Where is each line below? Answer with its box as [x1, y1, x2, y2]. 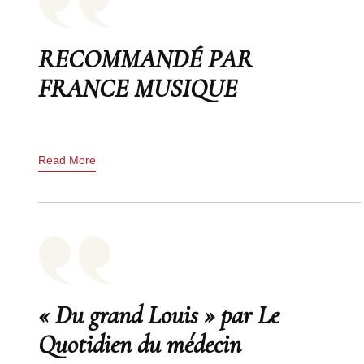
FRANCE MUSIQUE [38, 71, 237, 104]
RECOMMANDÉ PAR [38, 42, 253, 75]
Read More [38, 153, 96, 167]
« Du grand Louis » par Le [38, 298, 279, 331]
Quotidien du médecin [38, 327, 241, 360]
